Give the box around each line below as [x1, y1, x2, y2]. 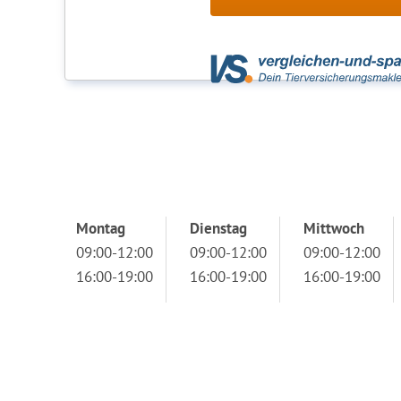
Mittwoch [303, 218, 364, 238]
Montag [76, 218, 125, 238]
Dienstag [190, 218, 247, 238]
